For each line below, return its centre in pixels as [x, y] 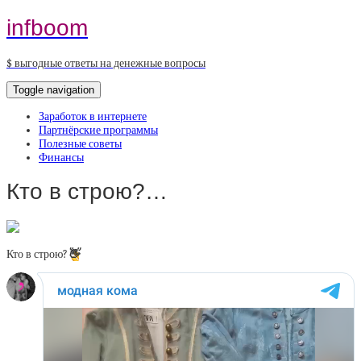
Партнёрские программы [98, 130]
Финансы [61, 157]
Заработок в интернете [93, 116]
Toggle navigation [54, 89]
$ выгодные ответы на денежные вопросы [106, 63]
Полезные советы [80, 143]
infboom [47, 27]
